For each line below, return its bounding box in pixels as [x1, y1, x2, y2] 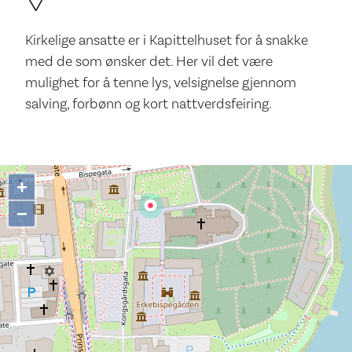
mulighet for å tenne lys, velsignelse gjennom [25, 74, 296, 93]
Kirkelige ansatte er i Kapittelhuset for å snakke [25, 31, 308, 50]
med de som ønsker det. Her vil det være [25, 53, 273, 71]
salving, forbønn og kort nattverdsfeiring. [25, 95, 272, 114]
